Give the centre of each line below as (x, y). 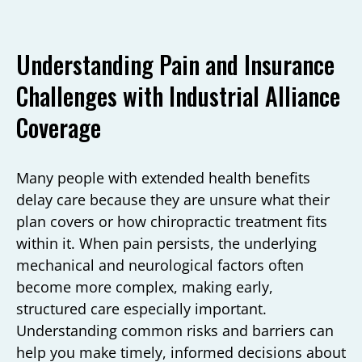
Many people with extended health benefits (163, 177)
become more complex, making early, (145, 286)
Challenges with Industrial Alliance (178, 95)
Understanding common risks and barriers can (175, 330)
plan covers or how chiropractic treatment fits (172, 221)
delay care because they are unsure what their (173, 199)
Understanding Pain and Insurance (175, 64)
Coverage (59, 127)
